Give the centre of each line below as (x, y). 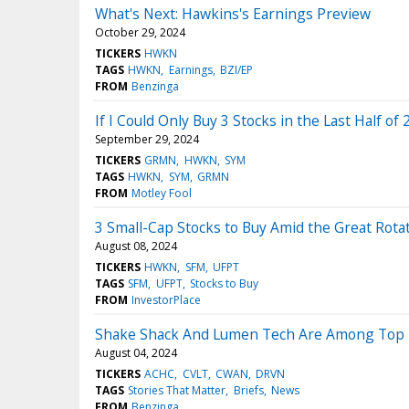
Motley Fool (162, 193)
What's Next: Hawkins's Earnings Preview (233, 13)
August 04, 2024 (136, 352)
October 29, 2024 (140, 32)
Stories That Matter (177, 390)
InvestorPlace (167, 299)
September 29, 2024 (147, 139)
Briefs (248, 390)
